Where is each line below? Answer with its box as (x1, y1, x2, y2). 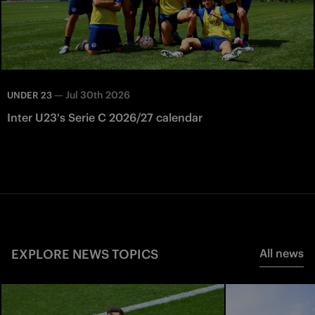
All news (259, 246, 304, 261)
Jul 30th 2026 (65, 89, 130, 102)
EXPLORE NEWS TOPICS (11, 246, 158, 263)
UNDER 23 (7, 89, 52, 102)
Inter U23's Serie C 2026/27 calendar (7, 110, 202, 125)
